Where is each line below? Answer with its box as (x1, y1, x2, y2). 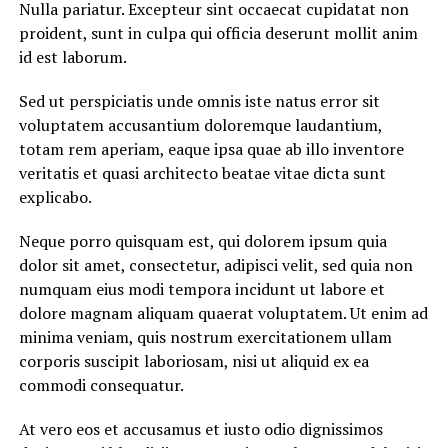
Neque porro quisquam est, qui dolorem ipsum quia (18, 230, 387, 252)
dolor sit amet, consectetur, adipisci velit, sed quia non (18, 254, 413, 276)
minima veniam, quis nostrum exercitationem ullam (18, 326, 392, 348)
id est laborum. (18, 46, 127, 68)
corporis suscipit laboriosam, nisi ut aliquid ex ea (18, 350, 369, 372)
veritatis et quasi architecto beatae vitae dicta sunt (18, 162, 386, 184)
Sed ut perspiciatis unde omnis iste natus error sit (18, 90, 380, 112)
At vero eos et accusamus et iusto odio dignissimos (18, 418, 383, 440)
